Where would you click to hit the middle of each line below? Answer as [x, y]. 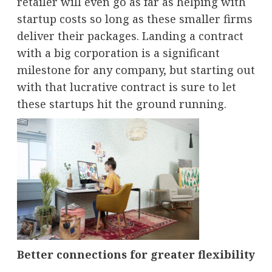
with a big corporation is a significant [118, 53]
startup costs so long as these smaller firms [134, 19]
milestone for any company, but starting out [136, 70]
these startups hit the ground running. [121, 104]
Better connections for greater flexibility [136, 254]
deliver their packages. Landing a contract [130, 36]
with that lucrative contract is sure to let [126, 87]
